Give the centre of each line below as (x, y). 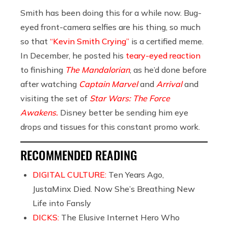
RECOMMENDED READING (79, 154)
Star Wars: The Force (130, 98)
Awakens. (39, 112)
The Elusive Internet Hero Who (120, 217)
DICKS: (47, 217)
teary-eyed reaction (163, 55)
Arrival (169, 84)
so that (35, 41)
